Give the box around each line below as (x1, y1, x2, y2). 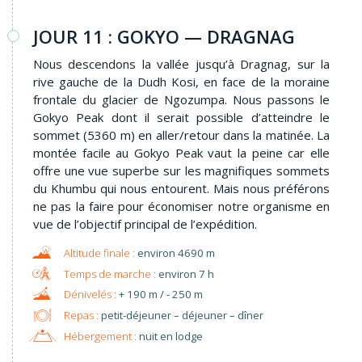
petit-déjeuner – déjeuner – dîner (98, 307, 263, 322)
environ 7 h (158, 266, 214, 281)
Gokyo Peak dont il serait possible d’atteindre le (33, 109, 330, 126)
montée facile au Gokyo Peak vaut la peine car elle (33, 145, 330, 162)
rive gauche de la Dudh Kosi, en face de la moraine (33, 74, 330, 90)
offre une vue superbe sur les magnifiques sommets (33, 162, 330, 179)
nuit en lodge (136, 328, 203, 343)
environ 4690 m (137, 246, 215, 261)
